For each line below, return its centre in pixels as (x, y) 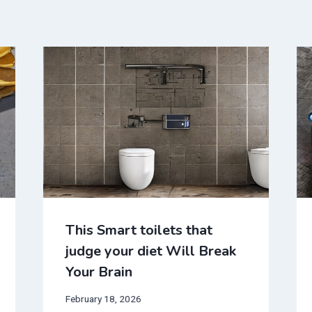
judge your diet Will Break (150, 251)
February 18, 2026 (103, 299)
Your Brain (99, 272)
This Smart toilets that (139, 230)
